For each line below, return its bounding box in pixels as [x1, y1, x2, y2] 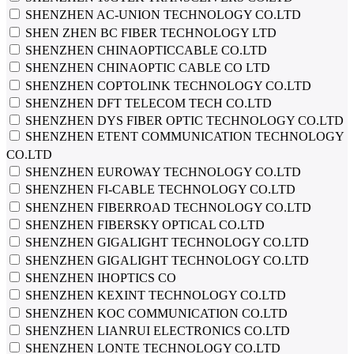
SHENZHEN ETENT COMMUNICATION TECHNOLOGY [22, 130, 344, 144]
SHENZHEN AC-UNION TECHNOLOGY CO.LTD [22, 8, 301, 22]
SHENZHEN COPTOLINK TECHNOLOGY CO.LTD [22, 78, 311, 92]
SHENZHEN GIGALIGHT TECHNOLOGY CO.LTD [22, 235, 309, 250]
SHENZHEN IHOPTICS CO [22, 270, 176, 284]
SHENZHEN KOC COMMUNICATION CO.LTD [22, 306, 288, 320]
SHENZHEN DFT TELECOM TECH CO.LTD [22, 96, 272, 110]
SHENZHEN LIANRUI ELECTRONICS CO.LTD [22, 323, 290, 337]
